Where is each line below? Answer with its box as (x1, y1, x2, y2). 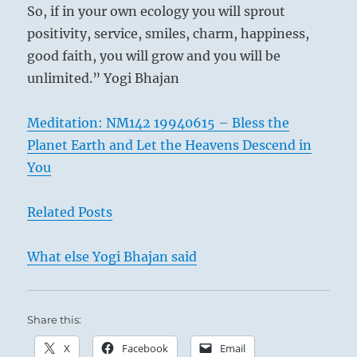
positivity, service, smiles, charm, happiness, (27, 25, 310, 41)
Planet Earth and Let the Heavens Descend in (27, 136, 312, 153)
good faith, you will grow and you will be (27, 47, 281, 64)
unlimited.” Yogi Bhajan (27, 69, 180, 86)
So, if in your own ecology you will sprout (27, 2, 286, 19)
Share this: (27, 312, 82, 326)
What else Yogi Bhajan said (27, 248, 198, 265)
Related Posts (27, 203, 113, 220)
